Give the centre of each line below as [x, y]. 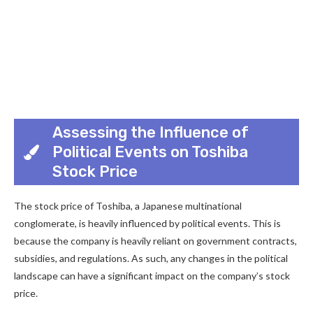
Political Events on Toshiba [150, 152]
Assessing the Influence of [151, 132]
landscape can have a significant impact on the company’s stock [152, 276]
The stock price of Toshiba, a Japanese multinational [128, 206]
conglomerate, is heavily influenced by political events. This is [147, 223]
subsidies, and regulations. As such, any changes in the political [151, 258]
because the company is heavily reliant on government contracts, [155, 241]
